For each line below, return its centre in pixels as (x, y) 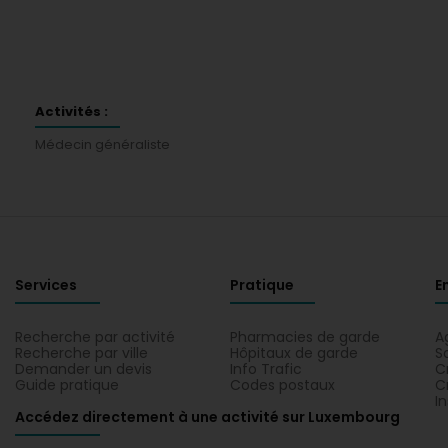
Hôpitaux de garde (294, 353)
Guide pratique (67, 385)
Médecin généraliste (102, 144)
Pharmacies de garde (305, 337)
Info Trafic (266, 369)
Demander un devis (83, 369)
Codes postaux (282, 385)
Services (46, 285)
